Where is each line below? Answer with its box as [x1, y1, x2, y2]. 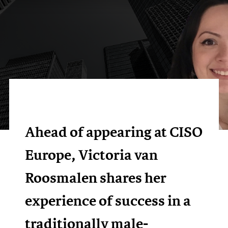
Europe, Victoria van [25, 145, 158, 165]
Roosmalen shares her [25, 167, 167, 188]
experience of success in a [25, 190, 191, 211]
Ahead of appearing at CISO [25, 122, 203, 142]
